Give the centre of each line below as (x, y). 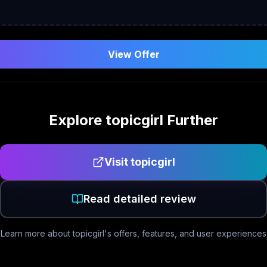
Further (191, 120)
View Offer (133, 54)
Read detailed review (139, 199)
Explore (77, 120)
